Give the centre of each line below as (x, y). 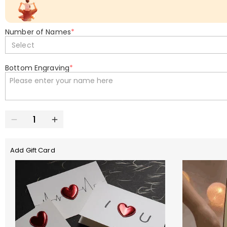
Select (23, 45)
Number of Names (38, 32)
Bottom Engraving (37, 68)
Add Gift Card (33, 150)
